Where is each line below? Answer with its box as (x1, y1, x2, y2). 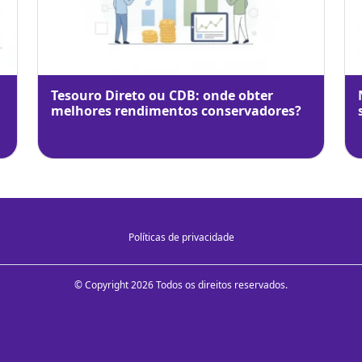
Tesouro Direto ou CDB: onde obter (51, 86, 273, 104)
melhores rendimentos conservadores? (51, 101, 301, 120)
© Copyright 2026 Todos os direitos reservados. (74, 277, 288, 292)
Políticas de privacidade (128, 229, 234, 244)
